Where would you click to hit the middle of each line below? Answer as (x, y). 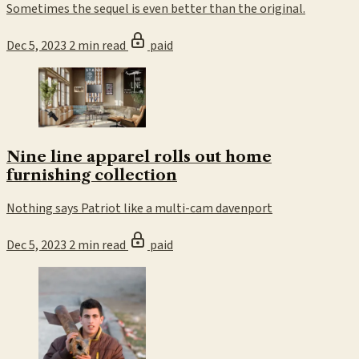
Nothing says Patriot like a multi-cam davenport (139, 208)
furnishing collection (92, 175)
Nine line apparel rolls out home (139, 157)
